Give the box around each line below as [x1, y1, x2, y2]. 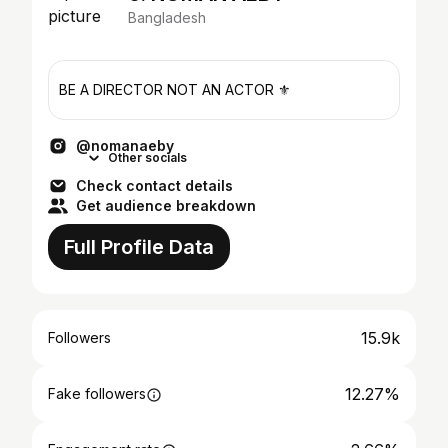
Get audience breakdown [76, 197, 256, 214]
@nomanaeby [76, 137, 174, 154]
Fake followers [48, 385, 146, 402]
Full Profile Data [64, 235, 214, 259]
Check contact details [76, 177, 233, 194]
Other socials [108, 150, 187, 165]
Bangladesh [128, 9, 206, 26]
